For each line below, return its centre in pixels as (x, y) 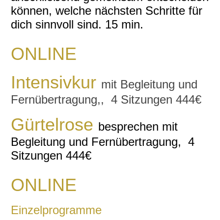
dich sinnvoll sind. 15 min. (77, 24)
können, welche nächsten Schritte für (107, 11)
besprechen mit (138, 127)
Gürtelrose (55, 125)
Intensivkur (56, 82)
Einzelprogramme (56, 210)
